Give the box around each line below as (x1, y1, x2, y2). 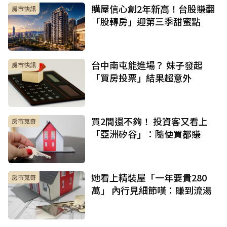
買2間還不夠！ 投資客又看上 (91, 115, 208, 128)
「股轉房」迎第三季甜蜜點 (91, 15, 201, 28)
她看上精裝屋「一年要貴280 (91, 171, 207, 184)
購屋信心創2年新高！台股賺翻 (91, 2, 215, 16)
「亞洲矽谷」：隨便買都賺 (91, 127, 201, 141)
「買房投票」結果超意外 (91, 71, 192, 85)
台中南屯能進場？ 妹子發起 (91, 58, 203, 72)
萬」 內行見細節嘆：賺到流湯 (91, 183, 212, 197)
